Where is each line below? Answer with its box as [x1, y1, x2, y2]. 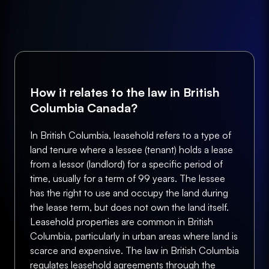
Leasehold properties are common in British [30, 216, 213, 228]
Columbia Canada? [30, 100, 138, 115]
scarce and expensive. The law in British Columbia [30, 244, 239, 256]
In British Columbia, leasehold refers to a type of [30, 129, 231, 141]
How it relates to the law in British [30, 85, 220, 100]
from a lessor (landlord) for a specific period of [30, 158, 223, 170]
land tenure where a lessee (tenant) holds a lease [30, 144, 233, 156]
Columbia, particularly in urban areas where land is [30, 230, 238, 242]
